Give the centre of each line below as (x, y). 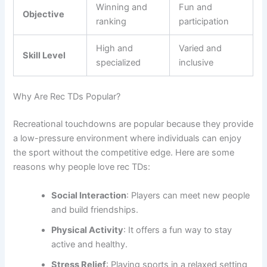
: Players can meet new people (188, 195)
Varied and (201, 49)
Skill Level (44, 56)
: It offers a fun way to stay (178, 230)
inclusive (196, 63)
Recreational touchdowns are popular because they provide (133, 124)
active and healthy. (90, 244)
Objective (44, 15)
